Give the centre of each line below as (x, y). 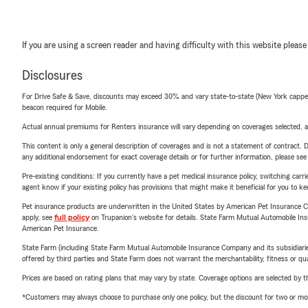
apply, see (38, 217)
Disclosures (52, 76)
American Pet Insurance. (60, 228)
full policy (72, 217)
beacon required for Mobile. (65, 107)
